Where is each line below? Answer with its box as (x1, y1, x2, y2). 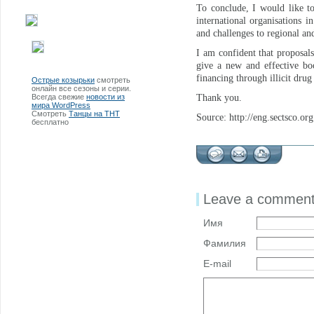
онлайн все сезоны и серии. (32, 83, 131, 93)
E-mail (203, 258, 231, 269)
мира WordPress (32, 100, 90, 109)
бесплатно (32, 117, 69, 126)
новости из (86, 92, 125, 101)
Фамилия (203, 238, 246, 249)
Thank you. (196, 93, 242, 103)
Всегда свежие (32, 92, 86, 101)
